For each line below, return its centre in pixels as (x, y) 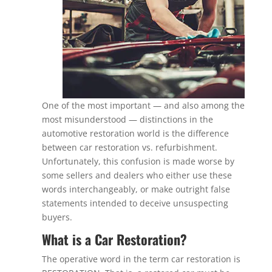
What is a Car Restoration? (114, 239)
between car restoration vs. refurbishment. (129, 147)
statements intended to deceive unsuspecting (135, 203)
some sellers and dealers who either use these (137, 175)
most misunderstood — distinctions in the (127, 119)
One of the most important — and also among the (143, 105)
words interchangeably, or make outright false (136, 189)
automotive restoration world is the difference (135, 133)
